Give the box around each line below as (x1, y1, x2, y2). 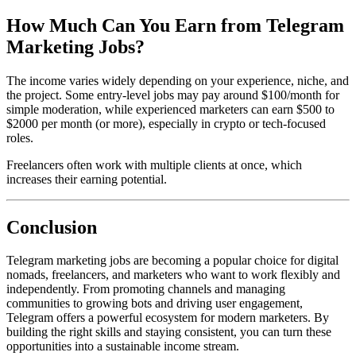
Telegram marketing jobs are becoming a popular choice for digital (6, 253, 339, 268)
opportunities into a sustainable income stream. (6, 339, 239, 354)
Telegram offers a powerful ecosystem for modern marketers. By (6, 311, 329, 325)
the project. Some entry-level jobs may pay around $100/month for (6, 87, 339, 102)
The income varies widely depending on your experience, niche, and (6, 73, 349, 87)
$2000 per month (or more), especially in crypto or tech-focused (6, 116, 326, 130)
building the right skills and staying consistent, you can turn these (6, 325, 331, 339)
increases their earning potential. (6, 172, 167, 186)
